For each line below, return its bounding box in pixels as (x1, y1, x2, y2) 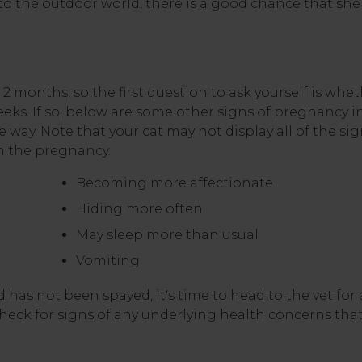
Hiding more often (75, 201, 203, 217)
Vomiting (75, 253, 140, 268)
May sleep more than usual (75, 227, 259, 242)
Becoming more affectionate (75, 175, 273, 191)
